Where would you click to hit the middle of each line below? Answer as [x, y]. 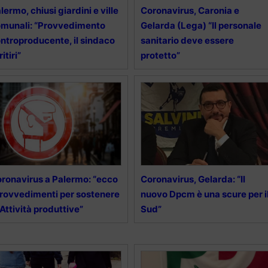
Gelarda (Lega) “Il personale [201, 25]
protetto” [160, 55]
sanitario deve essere [187, 40]
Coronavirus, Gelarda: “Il [193, 179]
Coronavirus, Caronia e [190, 10]
